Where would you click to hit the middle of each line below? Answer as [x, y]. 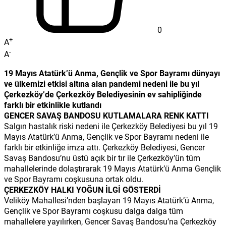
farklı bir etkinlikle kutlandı [53, 104]
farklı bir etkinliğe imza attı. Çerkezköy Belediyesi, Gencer [104, 147]
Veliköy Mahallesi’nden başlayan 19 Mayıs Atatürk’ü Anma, [109, 200]
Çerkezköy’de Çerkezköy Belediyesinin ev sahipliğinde [103, 94]
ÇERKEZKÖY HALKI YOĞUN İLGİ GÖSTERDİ [82, 189]
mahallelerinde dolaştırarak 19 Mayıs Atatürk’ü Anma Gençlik [112, 168]
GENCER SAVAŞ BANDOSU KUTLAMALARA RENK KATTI [106, 115]
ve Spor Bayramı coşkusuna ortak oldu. [74, 179]
